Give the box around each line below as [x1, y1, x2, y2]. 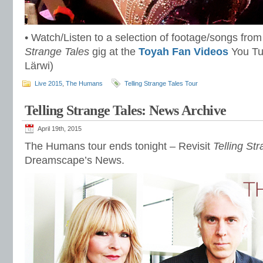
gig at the [89, 46, 139, 58]
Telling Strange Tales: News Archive [25, 103, 226, 118]
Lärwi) [25, 60, 53, 72]
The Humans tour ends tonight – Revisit [25, 140, 213, 152]
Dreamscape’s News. [25, 154, 124, 166]
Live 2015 [35, 80, 62, 87]
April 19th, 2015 [38, 125, 82, 132]
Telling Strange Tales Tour [124, 80, 198, 87]
